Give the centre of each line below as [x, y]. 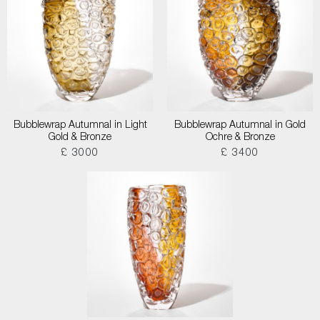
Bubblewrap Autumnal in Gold [240, 126]
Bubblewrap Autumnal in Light [80, 126]
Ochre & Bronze [240, 138]
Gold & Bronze [80, 138]
